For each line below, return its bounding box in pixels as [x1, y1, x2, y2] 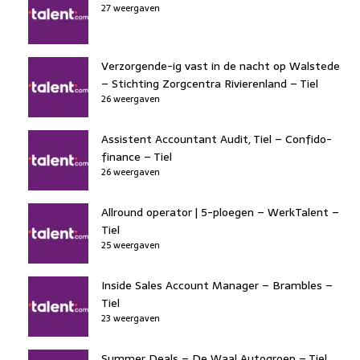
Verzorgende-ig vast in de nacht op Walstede [101, 56, 340, 75]
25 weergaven [101, 237, 160, 252]
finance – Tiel [101, 147, 172, 166]
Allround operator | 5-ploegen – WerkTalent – [101, 202, 339, 221]
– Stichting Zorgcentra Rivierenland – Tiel [101, 74, 318, 92]
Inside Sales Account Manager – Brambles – [101, 276, 333, 294]
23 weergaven [101, 310, 160, 325]
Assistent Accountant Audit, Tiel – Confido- [101, 129, 332, 148]
